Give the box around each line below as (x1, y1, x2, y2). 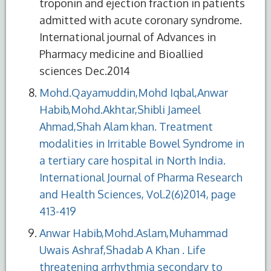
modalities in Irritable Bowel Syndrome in (39, 136, 244, 150)
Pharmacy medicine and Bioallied (39, 47, 203, 60)
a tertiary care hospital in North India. (39, 153, 226, 167)
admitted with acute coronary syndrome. (39, 13, 242, 27)
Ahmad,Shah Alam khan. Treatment (39, 119, 213, 133)
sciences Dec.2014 (39, 64, 130, 77)
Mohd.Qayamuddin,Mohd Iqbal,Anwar (39, 85, 228, 99)
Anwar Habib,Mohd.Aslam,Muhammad (39, 226, 228, 240)
